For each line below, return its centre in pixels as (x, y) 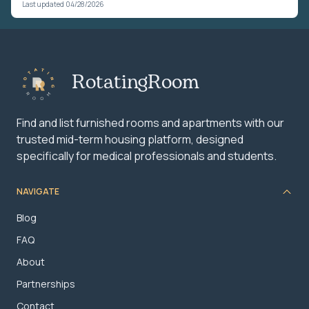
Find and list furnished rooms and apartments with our (150, 122)
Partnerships (46, 283)
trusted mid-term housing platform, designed (130, 139)
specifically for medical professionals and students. (147, 156)
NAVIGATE (38, 192)
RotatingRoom (136, 82)
